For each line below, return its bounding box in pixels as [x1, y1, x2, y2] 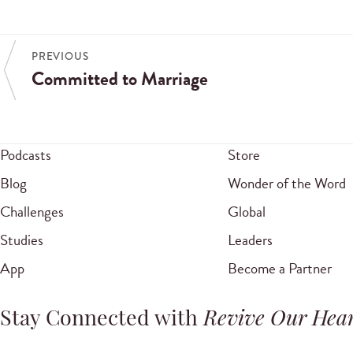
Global [227, 200, 266, 224]
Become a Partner [227, 257, 332, 281]
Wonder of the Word [227, 172, 346, 195]
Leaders [227, 229, 273, 252]
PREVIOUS [32, 49, 89, 65]
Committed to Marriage [32, 64, 208, 93]
